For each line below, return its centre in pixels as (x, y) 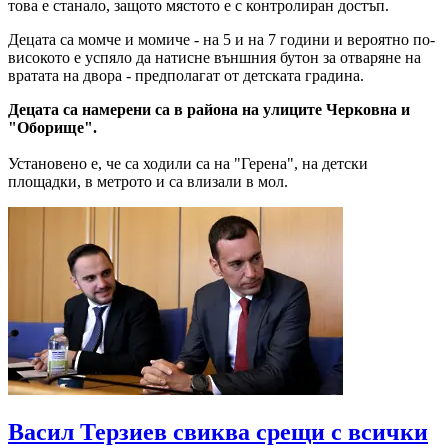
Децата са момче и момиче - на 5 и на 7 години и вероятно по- (221, 40)
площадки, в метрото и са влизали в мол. (148, 182)
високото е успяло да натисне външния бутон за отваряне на (214, 58)
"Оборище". (52, 128)
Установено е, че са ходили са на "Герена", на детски (188, 164)
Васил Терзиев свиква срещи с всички (218, 432)
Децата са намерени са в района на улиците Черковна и (209, 110)
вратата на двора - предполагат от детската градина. (186, 76)
